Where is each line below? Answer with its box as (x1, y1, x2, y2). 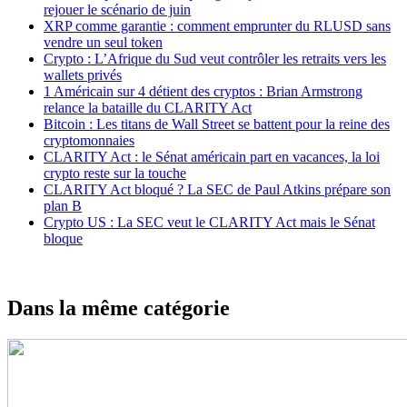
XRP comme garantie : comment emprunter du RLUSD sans (44, 17, 391, 34)
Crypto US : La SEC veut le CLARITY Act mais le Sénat (44, 213, 375, 230)
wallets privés (44, 66, 122, 83)
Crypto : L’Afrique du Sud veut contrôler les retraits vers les (44, 50, 386, 66)
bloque (44, 230, 83, 246)
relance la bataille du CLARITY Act (44, 99, 252, 115)
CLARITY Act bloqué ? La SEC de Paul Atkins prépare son (44, 181, 391, 197)
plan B (44, 197, 82, 213)
